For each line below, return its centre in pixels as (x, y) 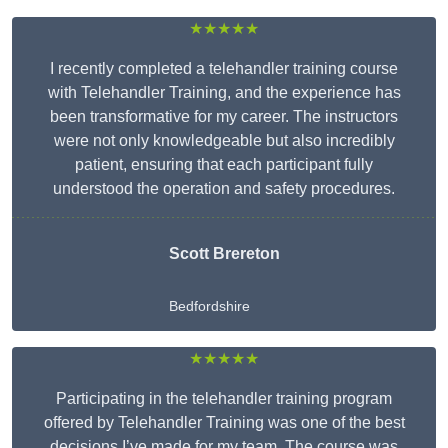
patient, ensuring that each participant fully (224, 165)
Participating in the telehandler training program (224, 399)
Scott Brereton (224, 254)
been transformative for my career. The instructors (224, 117)
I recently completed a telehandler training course (224, 69)
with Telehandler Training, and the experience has (224, 93)
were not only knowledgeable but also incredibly (224, 141)
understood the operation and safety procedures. (224, 189)
